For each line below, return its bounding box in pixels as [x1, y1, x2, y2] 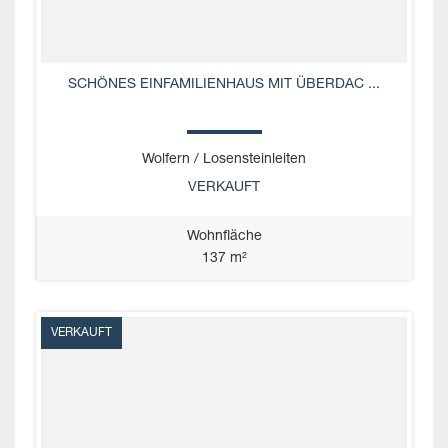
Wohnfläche [187, 229, 262, 244]
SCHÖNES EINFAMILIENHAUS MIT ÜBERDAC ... [68, 77, 380, 92]
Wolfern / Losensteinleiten [142, 152, 306, 167]
